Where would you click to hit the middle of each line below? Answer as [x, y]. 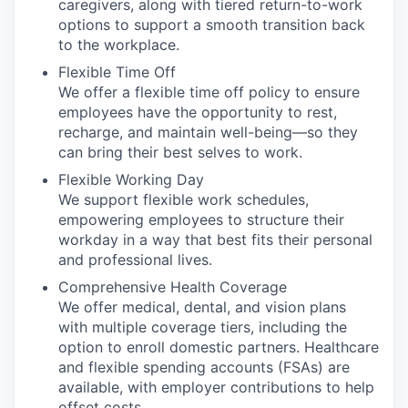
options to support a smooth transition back [212, 25]
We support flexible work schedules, [184, 200]
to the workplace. [119, 45]
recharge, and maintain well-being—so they [208, 133]
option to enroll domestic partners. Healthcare [219, 347]
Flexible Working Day [131, 180]
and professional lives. [135, 260]
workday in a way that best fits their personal [215, 240]
